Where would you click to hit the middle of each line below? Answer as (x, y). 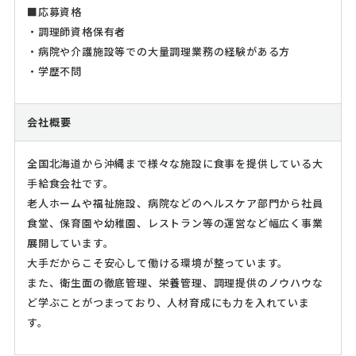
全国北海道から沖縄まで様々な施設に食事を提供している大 (175, 164)
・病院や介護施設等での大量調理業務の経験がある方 (159, 52)
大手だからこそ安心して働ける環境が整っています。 (158, 263)
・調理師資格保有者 (76, 32)
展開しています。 (70, 243)
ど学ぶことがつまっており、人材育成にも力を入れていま (168, 303)
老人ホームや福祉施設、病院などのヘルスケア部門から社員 (175, 203)
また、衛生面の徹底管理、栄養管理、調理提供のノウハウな (175, 283)
